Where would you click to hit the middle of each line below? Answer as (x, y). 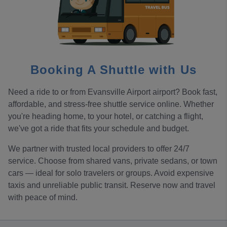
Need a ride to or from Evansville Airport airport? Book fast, (113, 92)
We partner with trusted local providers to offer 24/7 (99, 148)
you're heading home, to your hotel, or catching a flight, (106, 116)
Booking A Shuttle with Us (113, 69)
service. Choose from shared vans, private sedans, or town (113, 161)
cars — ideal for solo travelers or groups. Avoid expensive (111, 173)
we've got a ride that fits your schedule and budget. (99, 128)
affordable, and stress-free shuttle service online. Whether (111, 104)
